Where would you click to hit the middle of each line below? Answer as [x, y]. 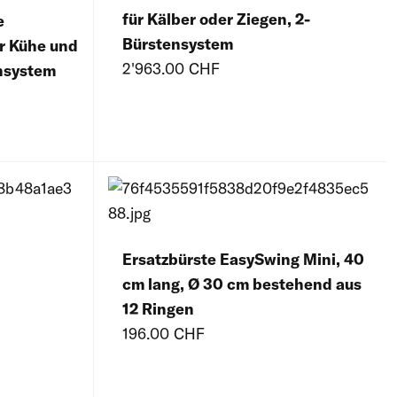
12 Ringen [158, 309]
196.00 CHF [163, 334]
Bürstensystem [178, 44]
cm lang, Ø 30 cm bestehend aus [242, 284]
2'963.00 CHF [171, 69]
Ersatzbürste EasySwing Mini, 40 [243, 260]
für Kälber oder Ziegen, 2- [216, 19]
